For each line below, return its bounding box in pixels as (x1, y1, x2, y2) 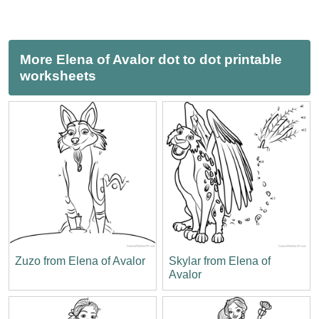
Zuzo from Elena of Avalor (15, 254, 145, 267)
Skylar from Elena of (169, 254, 271, 267)
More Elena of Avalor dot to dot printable (20, 51, 282, 67)
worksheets (20, 68, 96, 83)
